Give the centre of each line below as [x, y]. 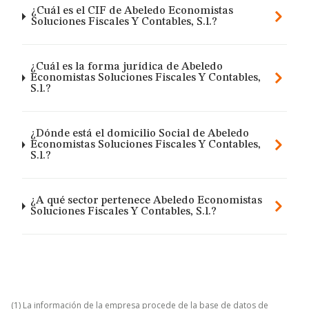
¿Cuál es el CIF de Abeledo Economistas [132, 11]
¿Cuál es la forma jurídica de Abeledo [127, 67]
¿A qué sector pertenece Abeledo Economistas [147, 201]
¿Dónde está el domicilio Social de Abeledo [139, 134]
